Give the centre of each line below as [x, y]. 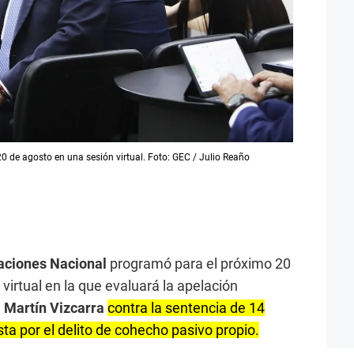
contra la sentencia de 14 [186, 307]
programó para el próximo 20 [200, 263]
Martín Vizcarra [54, 307]
